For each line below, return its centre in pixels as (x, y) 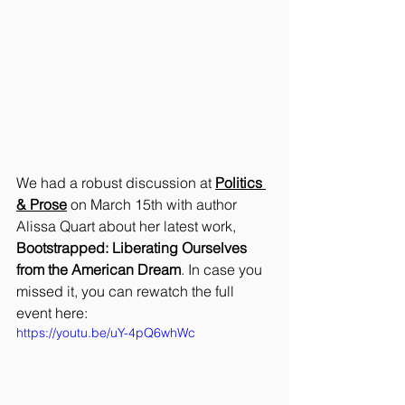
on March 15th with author (154, 205)
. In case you (223, 270)
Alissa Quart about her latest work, (128, 226)
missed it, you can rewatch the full (127, 292)
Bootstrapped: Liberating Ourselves (133, 248)
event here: (52, 313)
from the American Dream (99, 270)
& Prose (42, 205)
